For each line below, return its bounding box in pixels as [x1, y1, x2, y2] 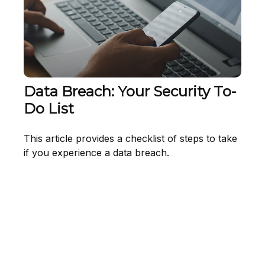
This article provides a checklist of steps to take [24, 132, 237, 144]
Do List [24, 99, 74, 117]
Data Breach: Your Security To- [24, 82, 236, 100]
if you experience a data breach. [24, 146, 169, 159]
